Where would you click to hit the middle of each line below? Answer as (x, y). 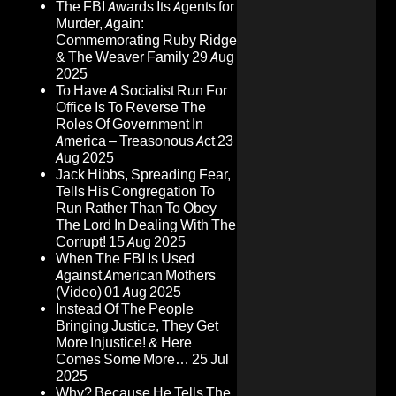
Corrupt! (81, 242)
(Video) (79, 293)
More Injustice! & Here (124, 343)
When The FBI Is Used (125, 259)
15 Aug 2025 (147, 242)
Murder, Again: (100, 24)
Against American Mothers (136, 276)
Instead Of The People (125, 309)
